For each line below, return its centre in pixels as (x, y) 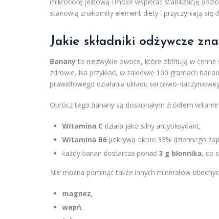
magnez (77, 194)
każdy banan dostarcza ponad (110, 153)
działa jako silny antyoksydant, (152, 126)
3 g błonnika (180, 153)
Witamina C (82, 126)
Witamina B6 (84, 140)
